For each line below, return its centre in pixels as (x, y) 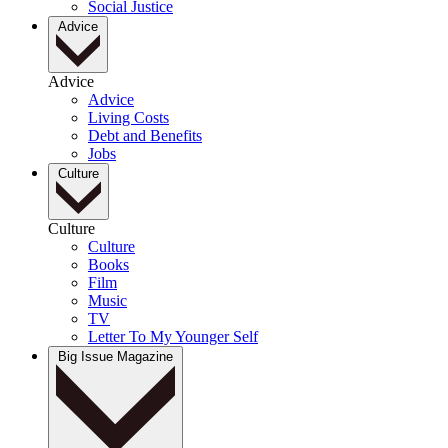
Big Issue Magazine (115, 357)
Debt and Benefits (145, 135)
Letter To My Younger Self (173, 337)
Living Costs (128, 117)
